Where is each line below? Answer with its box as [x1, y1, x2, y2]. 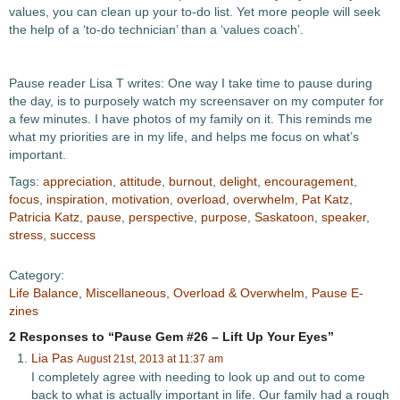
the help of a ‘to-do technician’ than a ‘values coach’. [9, 22, 304, 37]
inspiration [46, 192, 104, 206]
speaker [321, 210, 366, 224]
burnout [169, 174, 212, 188]
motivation [112, 192, 170, 206]
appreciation [43, 174, 112, 188]
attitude [120, 174, 162, 188]
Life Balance [9, 286, 79, 300]
